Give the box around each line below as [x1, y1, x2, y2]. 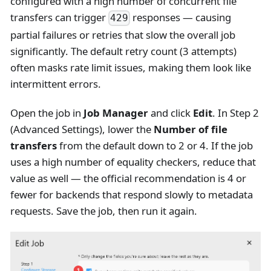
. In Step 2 [212, 105, 259, 120]
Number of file [153, 122, 227, 136]
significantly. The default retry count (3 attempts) [10, 44, 237, 58]
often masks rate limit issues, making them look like [10, 60, 251, 74]
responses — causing [130, 10, 232, 25]
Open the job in [10, 105, 83, 120]
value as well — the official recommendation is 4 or [10, 171, 246, 185]
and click [148, 105, 193, 120]
